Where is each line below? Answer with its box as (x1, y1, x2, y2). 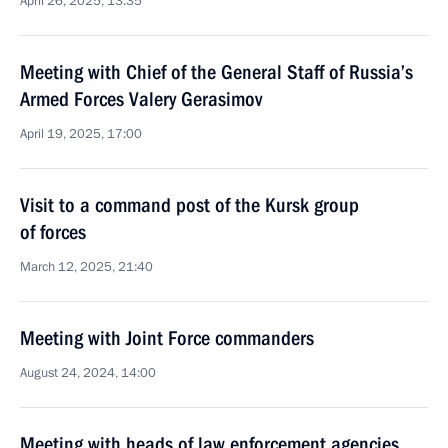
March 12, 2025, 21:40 (20, 258, 153, 276)
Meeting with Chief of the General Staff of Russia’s (20, 60, 413, 84)
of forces (20, 220, 86, 244)
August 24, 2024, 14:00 (20, 364, 156, 382)
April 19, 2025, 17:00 (20, 125, 142, 143)
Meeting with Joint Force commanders (20, 326, 314, 350)
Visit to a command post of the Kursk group (20, 193, 359, 217)
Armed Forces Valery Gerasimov (20, 87, 262, 111)
